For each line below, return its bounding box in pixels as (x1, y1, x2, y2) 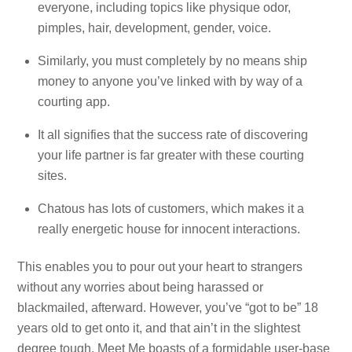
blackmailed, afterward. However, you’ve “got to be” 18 (17, 301, 319, 315)
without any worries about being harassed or (17, 280, 264, 295)
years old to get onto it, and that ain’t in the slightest (17, 321, 301, 335)
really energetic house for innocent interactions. (38, 222, 300, 236)
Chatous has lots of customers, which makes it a (38, 201, 304, 215)
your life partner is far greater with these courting (38, 148, 304, 162)
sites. (38, 168, 67, 182)
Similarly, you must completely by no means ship (38, 53, 307, 68)
